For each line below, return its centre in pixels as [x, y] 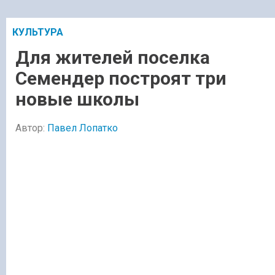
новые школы [77, 99]
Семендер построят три [121, 78]
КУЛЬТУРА [38, 32]
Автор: [31, 128]
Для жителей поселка [113, 57]
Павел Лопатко [83, 128]
